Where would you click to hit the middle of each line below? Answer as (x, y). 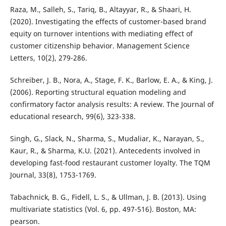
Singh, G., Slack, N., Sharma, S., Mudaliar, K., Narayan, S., (107, 138)
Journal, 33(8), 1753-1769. (53, 175)
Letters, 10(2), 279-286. (48, 58)
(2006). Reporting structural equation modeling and (98, 92)
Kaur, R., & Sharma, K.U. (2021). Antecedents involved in (105, 150)
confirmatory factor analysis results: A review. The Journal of (112, 104)
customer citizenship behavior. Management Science (100, 45)
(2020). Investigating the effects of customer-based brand (108, 21)
